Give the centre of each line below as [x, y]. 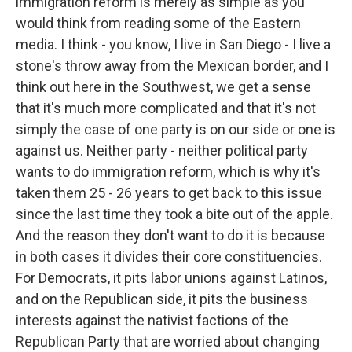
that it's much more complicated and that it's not [166, 108]
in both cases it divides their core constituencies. [169, 257]
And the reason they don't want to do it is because [170, 235]
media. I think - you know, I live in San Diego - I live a [173, 44]
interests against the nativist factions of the [152, 320]
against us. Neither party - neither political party [162, 150]
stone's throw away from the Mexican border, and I [172, 66]
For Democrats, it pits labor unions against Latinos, [171, 278]
